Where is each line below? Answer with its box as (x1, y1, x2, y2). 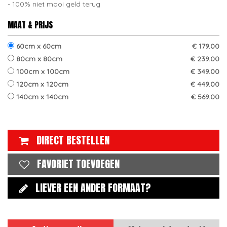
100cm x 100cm (14, 67, 69, 76)
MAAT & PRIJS (8, 19, 53, 31)
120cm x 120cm (14, 80, 68, 89)
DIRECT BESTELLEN (36, 132, 109, 148)
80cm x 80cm (14, 54, 62, 63)
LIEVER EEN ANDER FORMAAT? (35, 180, 151, 196)
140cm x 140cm (14, 92, 68, 101)
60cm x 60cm (14, 42, 61, 51)
